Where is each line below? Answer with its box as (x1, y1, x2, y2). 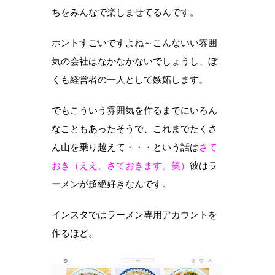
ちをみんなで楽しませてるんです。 (52, 6, 199, 18)
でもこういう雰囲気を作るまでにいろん (52, 104, 217, 116)
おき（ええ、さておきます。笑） (52, 159, 190, 171)
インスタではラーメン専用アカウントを (52, 208, 217, 220)
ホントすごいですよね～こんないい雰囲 (52, 36, 217, 48)
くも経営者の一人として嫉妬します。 (52, 73, 208, 85)
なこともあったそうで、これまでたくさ (52, 122, 217, 134)
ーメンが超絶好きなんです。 (52, 177, 171, 190)
